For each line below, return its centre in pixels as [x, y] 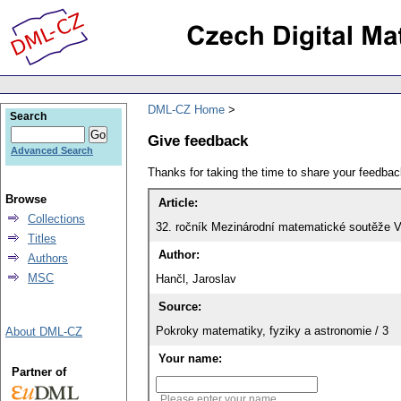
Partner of [38, 372]
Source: [180, 307]
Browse [26, 199]
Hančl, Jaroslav [196, 279]
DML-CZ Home [186, 109]
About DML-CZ [44, 332]
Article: [178, 203]
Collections [56, 219]
